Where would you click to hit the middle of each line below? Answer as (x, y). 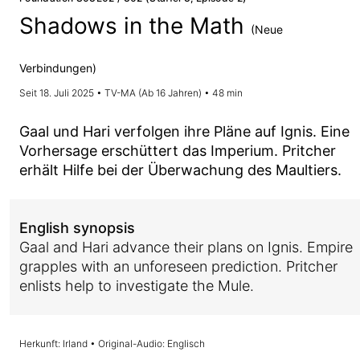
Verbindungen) (58, 68)
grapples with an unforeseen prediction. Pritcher (178, 266)
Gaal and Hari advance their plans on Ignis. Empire (186, 247)
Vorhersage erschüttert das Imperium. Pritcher (178, 151)
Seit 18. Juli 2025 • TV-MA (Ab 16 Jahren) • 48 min (131, 93)
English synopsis (77, 228)
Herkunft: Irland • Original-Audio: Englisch (112, 344)
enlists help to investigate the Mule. (137, 286)
